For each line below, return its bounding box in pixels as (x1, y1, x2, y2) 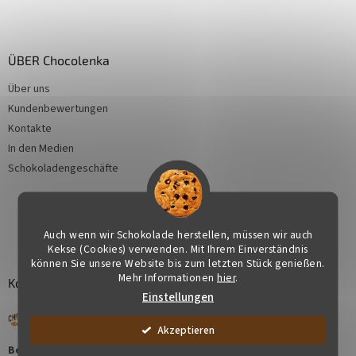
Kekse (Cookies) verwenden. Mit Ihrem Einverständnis (48, 241, 308, 256)
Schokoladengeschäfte (8, 160, 118, 176)
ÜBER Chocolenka (8, 52, 110, 68)
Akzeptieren (157, 322, 215, 337)
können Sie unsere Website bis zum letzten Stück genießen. (31, 255, 325, 270)
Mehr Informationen (118, 269, 217, 284)
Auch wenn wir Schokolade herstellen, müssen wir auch (43, 226, 313, 242)
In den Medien (8, 140, 74, 157)
